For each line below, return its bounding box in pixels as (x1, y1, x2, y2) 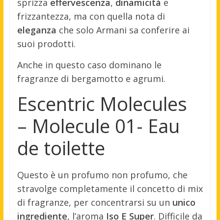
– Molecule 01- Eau (17, 113, 180, 139)
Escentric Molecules (17, 91, 187, 117)
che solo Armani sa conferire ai (56, 24, 190, 36)
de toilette (17, 135, 105, 161)
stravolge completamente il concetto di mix (17, 183, 203, 195)
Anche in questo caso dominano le (17, 59, 162, 71)
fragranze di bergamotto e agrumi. (17, 73, 165, 85)
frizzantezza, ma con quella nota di (17, 10, 165, 23)
